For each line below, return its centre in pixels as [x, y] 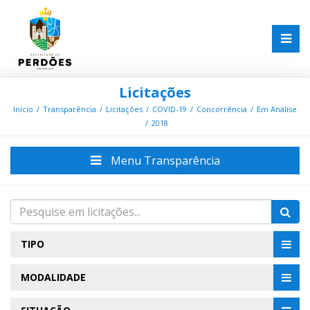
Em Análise [277, 109]
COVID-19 [170, 109]
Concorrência [222, 109]
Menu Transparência [164, 161]
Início [23, 109]
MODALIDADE [53, 277]
